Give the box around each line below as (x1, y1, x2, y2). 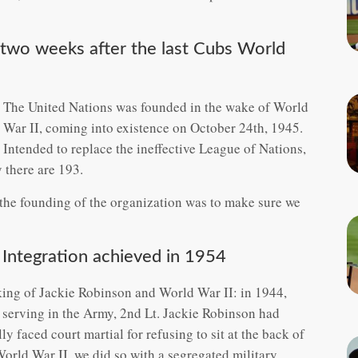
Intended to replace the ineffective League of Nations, (3, 138, 306, 157)
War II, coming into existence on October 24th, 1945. (3, 117, 303, 137)
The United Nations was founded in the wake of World (3, 97, 308, 116)
